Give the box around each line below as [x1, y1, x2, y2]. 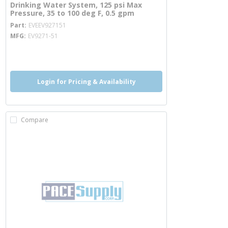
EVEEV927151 [28, 21, 66, 30]
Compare [21, 116, 48, 124]
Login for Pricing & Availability [37, 77, 136, 86]
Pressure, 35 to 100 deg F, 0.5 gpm [10, 8, 134, 18]
